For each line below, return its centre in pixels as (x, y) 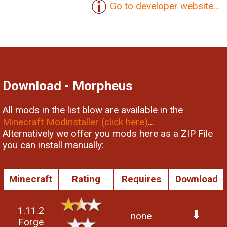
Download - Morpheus (68, 86)
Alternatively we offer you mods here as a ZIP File (108, 133)
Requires (141, 179)
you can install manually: (53, 145)
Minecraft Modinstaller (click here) (75, 122)
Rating (86, 179)
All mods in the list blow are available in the (93, 110)
